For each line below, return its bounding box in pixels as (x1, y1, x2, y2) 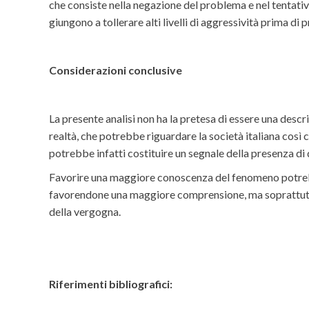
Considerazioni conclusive (49, 63, 183, 77)
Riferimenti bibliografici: (49, 277, 173, 291)
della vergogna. (49, 205, 121, 219)
